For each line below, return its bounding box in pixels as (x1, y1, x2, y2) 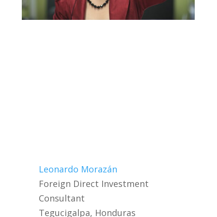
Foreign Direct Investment (39, 178, 149, 190)
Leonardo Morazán (39, 163, 118, 175)
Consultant (39, 192, 85, 204)
